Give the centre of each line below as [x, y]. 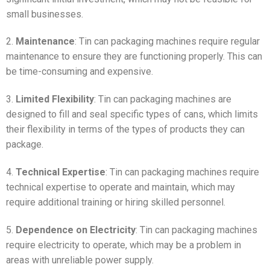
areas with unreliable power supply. [80, 260]
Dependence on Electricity [76, 230]
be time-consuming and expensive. [80, 72]
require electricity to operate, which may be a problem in [124, 245]
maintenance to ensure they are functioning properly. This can [134, 57]
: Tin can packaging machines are [163, 99]
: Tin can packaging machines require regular [167, 42]
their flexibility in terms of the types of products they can [125, 130]
